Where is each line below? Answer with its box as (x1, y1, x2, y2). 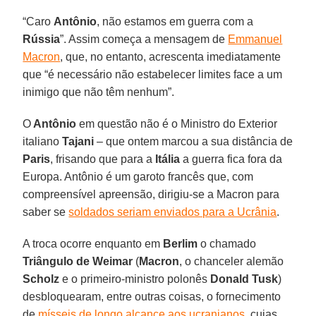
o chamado (197, 237, 257, 250)
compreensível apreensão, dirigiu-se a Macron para (23, 188, 280, 200)
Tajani (62, 135, 95, 147)
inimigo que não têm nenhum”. (23, 85, 175, 98)
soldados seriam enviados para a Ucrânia (68, 205, 277, 218)
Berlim (163, 237, 198, 250)
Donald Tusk (210, 272, 279, 285)
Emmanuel (228, 32, 283, 45)
